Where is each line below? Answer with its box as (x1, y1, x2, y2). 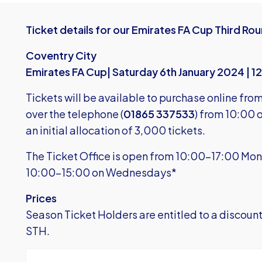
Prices (26, 191, 57, 205)
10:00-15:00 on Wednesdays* (26, 166, 177, 179)
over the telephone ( (26, 107, 123, 120)
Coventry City (26, 49, 96, 62)
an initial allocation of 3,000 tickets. (26, 123, 205, 137)
